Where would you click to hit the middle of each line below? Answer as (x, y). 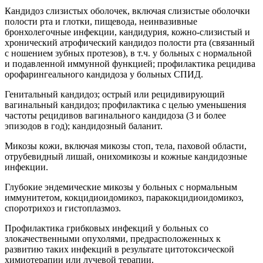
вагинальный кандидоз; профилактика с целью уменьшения (125, 104)
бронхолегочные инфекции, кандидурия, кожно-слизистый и (127, 32)
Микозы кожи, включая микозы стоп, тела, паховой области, (126, 146)
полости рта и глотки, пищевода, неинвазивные (101, 21)
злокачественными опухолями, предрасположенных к (113, 238)
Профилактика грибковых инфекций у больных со (107, 228)
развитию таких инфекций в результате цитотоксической (119, 249)
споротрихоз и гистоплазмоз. (63, 208)
